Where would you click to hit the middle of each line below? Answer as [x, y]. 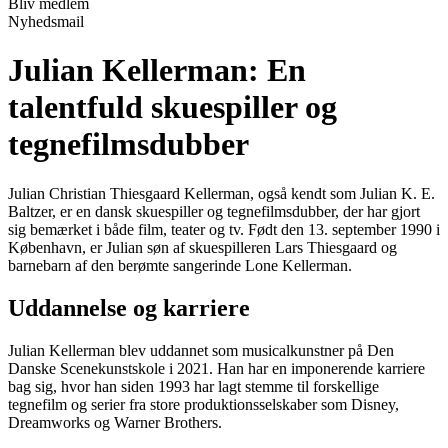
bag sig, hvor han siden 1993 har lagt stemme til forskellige [193, 386]
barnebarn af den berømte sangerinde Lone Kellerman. [180, 265]
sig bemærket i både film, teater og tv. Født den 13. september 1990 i [224, 229]
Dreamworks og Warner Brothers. [115, 422]
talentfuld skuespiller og [172, 107]
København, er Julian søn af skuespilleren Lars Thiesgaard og [202, 247]
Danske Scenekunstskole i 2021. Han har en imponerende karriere [216, 368]
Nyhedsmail [46, 21]
